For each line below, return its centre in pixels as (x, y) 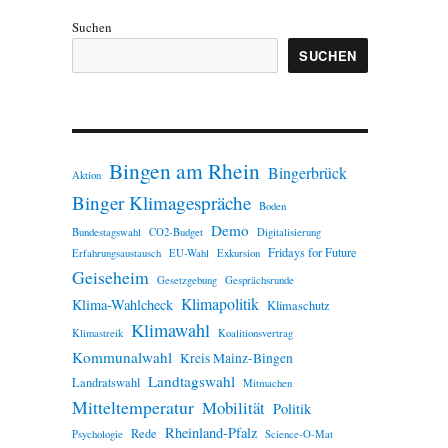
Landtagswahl (191, 381)
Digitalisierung (288, 232)
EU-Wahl (188, 253)
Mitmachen (267, 383)
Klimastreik (97, 333)
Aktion (86, 175)
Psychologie (97, 434)
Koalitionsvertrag (255, 333)
